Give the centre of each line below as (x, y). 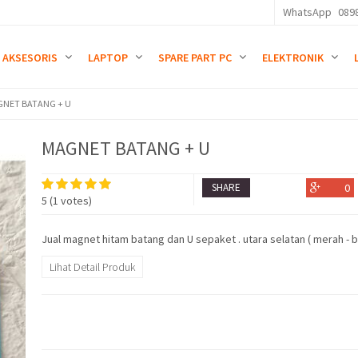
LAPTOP (108, 58)
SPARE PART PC (195, 58)
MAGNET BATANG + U (125, 148)
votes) (75, 201)
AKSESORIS (30, 58)
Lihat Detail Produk (92, 267)
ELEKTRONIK (293, 58)
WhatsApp (307, 12)
